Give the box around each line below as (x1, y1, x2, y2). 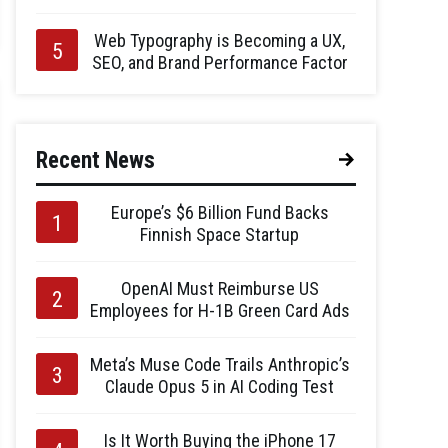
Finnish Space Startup (140, 224, 299, 245)
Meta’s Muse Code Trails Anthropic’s (89, 354, 350, 375)
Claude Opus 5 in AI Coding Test (105, 376, 334, 397)
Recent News (36, 147, 155, 174)
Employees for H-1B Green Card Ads (89, 300, 350, 321)
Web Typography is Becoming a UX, (94, 30, 345, 51)
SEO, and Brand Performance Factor (91, 52, 348, 73)
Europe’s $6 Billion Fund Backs (110, 202, 329, 223)
